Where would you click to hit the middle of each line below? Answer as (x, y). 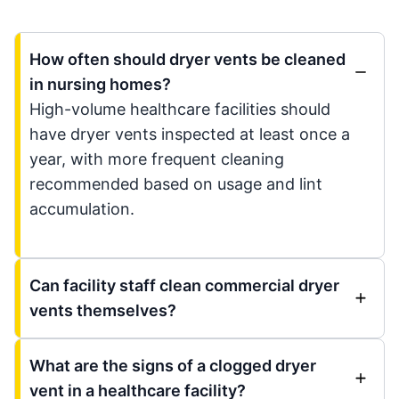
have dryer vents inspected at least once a (190, 134)
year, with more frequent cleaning (157, 159)
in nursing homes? (100, 84)
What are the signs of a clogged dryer (173, 366)
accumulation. (82, 209)
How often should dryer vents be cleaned (187, 59)
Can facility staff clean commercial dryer (184, 285)
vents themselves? (103, 310)
